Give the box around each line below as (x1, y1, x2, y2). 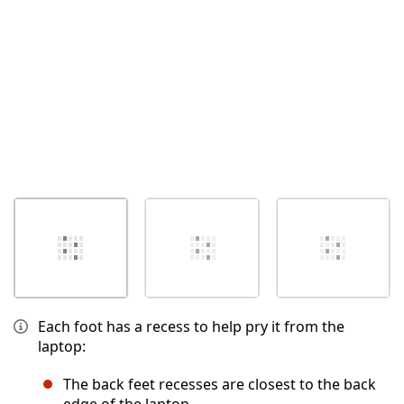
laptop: (38, 336, 86, 357)
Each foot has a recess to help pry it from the (38, 317, 344, 337)
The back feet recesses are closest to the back (63, 374, 376, 395)
